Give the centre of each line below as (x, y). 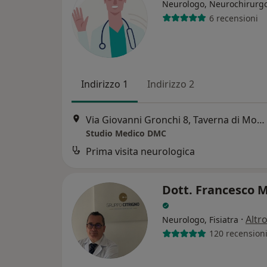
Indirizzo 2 (171, 84)
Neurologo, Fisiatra (200, 219)
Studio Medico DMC (126, 133)
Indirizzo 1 (105, 84)
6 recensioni (233, 18)
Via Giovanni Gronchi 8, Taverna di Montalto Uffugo (261, 119)
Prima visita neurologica (140, 151)
